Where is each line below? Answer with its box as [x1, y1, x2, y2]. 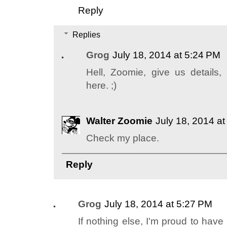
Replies [72, 30, 100, 40]
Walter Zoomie [86, 116, 153, 127]
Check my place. [86, 133, 159, 144]
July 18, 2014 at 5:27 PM [104, 199, 212, 210]
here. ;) [86, 80, 117, 91]
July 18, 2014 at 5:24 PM [112, 50, 220, 61]
